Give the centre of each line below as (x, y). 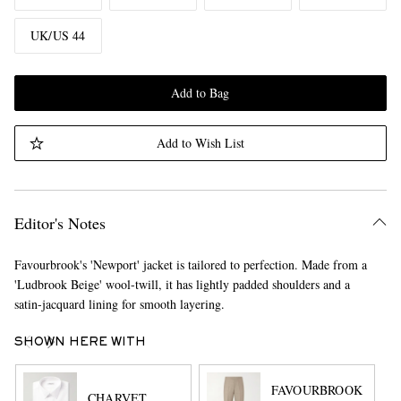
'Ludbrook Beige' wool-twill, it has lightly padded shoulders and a (182, 284)
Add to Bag (200, 93)
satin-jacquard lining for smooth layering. (119, 304)
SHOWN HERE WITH (80, 343)
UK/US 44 (58, 35)
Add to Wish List (200, 143)
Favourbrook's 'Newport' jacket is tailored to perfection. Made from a (190, 264)
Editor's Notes (60, 223)
